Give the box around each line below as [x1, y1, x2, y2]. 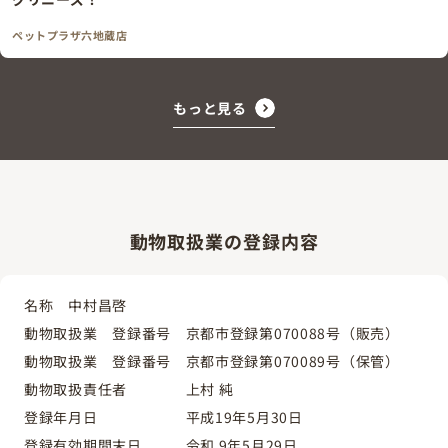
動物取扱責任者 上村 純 [24, 378, 234, 399]
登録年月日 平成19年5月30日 [24, 406, 303, 427]
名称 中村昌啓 [24, 294, 127, 315]
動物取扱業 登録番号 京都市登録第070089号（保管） [24, 350, 400, 371]
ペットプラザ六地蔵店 [12, 26, 128, 43]
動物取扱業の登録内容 [129, 227, 319, 254]
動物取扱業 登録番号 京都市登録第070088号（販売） [24, 322, 400, 343]
